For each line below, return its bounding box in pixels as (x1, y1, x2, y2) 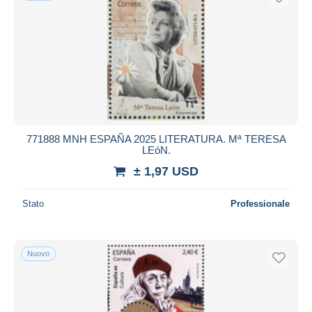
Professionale (231, 198, 290, 209)
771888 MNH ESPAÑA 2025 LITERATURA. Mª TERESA (26, 132, 286, 145)
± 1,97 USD (134, 164, 198, 178)
